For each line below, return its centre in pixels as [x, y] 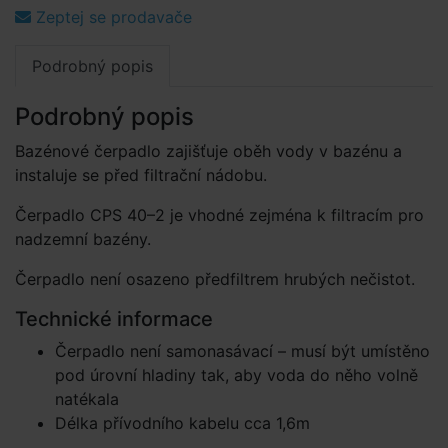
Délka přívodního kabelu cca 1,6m [182, 423]
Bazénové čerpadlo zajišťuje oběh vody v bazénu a [208, 151]
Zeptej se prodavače [111, 17]
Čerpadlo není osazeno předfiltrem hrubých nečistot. [215, 279]
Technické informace [114, 319]
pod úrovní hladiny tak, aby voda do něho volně [236, 375]
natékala [87, 399]
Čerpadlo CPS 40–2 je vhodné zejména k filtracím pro [219, 215]
